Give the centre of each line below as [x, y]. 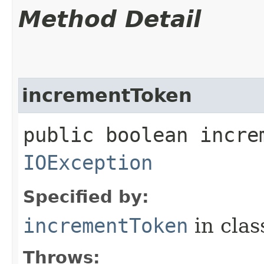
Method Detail [110, 19]
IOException [88, 162]
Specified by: [86, 197]
